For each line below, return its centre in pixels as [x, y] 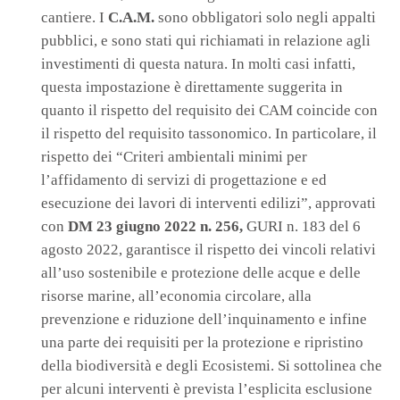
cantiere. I [75, 18]
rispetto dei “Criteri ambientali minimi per [174, 157]
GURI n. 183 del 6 [302, 227]
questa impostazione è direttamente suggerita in [192, 87]
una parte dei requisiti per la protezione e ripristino [202, 343]
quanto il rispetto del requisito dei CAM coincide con [209, 111]
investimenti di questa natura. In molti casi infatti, [198, 64]
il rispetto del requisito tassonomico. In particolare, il [209, 134]
